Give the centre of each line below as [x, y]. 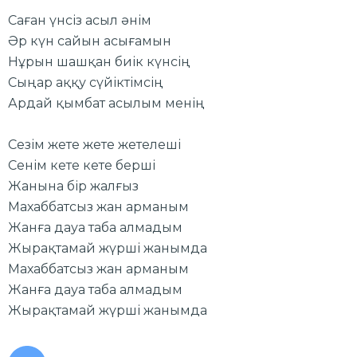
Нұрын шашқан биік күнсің [99, 61]
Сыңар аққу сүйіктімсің [86, 82]
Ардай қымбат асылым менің [106, 103]
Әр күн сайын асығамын [90, 41]
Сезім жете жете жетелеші [94, 144]
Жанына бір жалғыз [73, 186]
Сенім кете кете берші [82, 165]
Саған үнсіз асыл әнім [80, 20]
